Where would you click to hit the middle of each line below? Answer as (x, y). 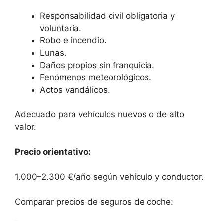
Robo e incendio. (73, 40)
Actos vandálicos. (75, 90)
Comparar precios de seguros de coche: (94, 202)
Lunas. (53, 53)
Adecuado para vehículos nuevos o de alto (99, 115)
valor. (25, 127)
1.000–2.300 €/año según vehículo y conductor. (109, 177)
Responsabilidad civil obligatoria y (107, 16)
